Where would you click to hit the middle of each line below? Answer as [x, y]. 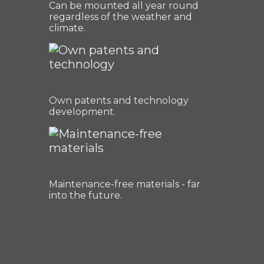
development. [82, 112]
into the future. [85, 196]
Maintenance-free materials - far [125, 184]
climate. [67, 28]
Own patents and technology [119, 101]
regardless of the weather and [121, 17]
